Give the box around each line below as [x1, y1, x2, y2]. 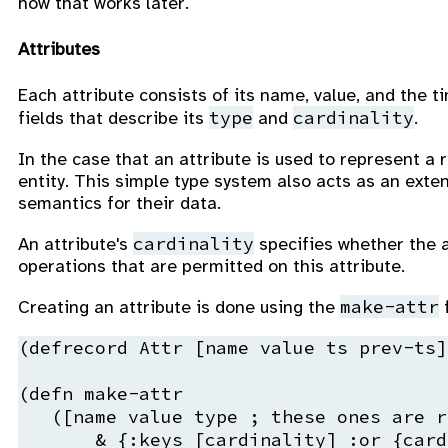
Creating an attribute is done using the [18, 295, 340, 318]
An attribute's [18, 232, 133, 255]
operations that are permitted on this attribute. [18, 254, 405, 277]
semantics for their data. [18, 191, 221, 214]
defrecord [29, 335, 128, 359]
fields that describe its [18, 106, 209, 129]
